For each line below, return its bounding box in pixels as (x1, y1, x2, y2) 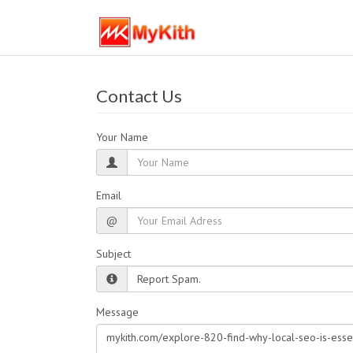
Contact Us (96, 85, 182, 106)
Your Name (96, 130, 148, 144)
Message (96, 305, 139, 319)
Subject (96, 247, 131, 261)
